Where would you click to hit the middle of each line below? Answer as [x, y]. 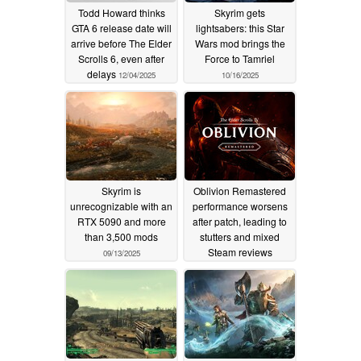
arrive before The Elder [121, 43]
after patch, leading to [240, 221]
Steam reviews [240, 251]
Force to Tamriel [240, 58]
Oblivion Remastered [240, 190]
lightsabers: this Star [240, 27]
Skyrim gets [240, 12]
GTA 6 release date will [121, 27]
